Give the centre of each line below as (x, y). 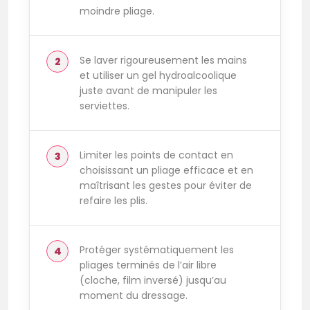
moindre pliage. (117, 11)
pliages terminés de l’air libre (148, 265)
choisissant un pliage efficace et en (166, 171)
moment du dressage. (134, 296)
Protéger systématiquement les (157, 250)
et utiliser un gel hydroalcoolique (158, 76)
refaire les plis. (113, 201)
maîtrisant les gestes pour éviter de (166, 186)
